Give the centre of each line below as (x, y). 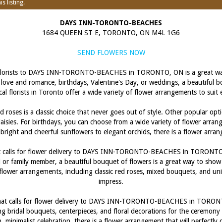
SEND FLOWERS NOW (111, 53)
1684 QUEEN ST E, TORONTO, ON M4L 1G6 (111, 33)
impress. (111, 181)
